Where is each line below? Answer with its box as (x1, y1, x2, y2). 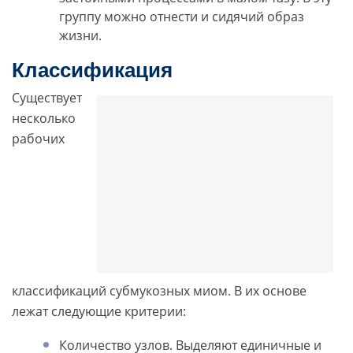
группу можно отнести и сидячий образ (59, 8, 304, 26)
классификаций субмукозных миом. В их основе (12, 282, 307, 300)
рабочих (12, 130, 65, 148)
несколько (12, 110, 76, 128)
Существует (12, 89, 82, 107)
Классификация (12, 58, 173, 83)
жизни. (59, 27, 102, 45)
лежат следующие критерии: (12, 303, 186, 321)
